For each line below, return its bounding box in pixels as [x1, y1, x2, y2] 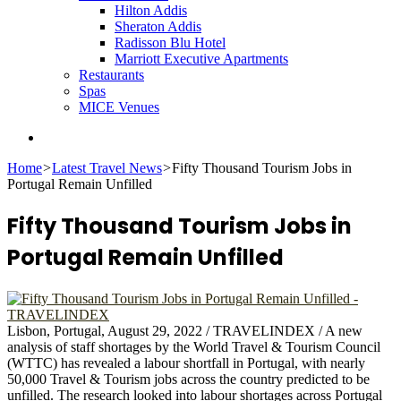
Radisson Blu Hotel [115, 35, 226, 50]
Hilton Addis [115, 3, 187, 18]
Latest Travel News [52, 160, 162, 175]
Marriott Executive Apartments [115, 51, 288, 66]
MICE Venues [79, 99, 159, 115]
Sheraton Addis [115, 19, 201, 34]
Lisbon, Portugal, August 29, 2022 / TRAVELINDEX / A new [7, 322, 363, 338]
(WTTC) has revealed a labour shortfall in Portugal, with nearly [7, 354, 365, 371]
